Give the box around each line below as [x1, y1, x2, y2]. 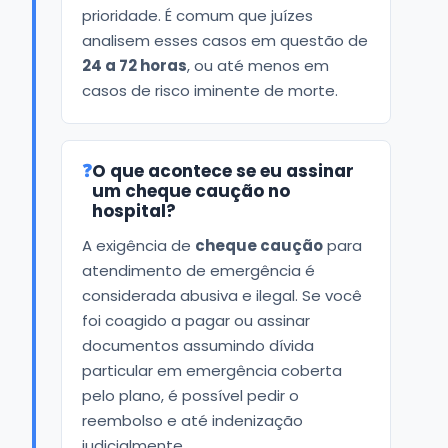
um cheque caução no [92, 178, 290, 203]
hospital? [92, 198, 176, 223]
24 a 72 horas [82, 54, 187, 76]
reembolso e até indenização [82, 409, 303, 431]
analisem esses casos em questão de [82, 29, 368, 51]
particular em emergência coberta [82, 359, 342, 381]
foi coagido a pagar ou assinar [82, 309, 310, 331]
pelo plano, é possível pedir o [82, 384, 299, 406]
